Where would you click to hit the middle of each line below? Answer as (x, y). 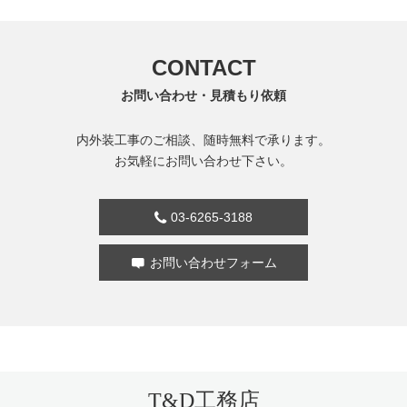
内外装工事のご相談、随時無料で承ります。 (203, 140)
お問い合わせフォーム (213, 263)
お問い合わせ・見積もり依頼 (203, 96)
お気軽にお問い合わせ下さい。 (203, 161)
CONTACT (203, 68)
